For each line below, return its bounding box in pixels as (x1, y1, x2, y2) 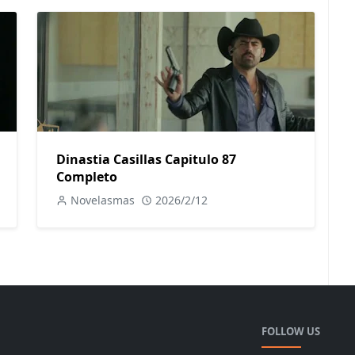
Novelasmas (71, 192, 135, 208)
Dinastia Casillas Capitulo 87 (56, 150, 236, 168)
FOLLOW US (261, 323, 321, 338)
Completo (56, 167, 117, 185)
